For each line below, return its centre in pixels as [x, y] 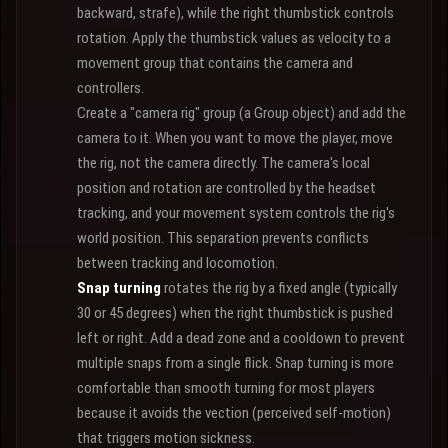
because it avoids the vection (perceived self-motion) [234, 413]
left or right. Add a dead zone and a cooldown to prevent [241, 338]
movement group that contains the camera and [215, 63]
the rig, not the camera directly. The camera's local [223, 163]
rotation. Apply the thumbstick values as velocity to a [234, 38]
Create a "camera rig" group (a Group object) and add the [241, 113]
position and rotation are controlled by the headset [226, 188]
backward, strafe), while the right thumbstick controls [235, 13]
